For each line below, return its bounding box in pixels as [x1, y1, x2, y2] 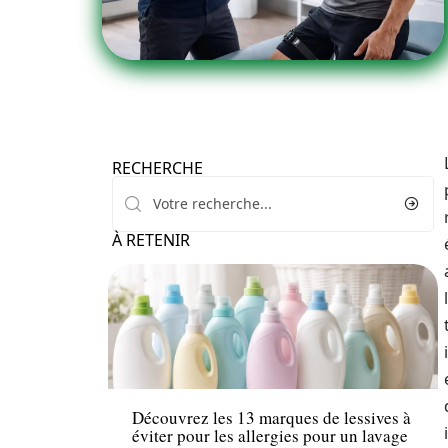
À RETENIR [112, 229, 190, 251]
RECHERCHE [112, 157, 203, 179]
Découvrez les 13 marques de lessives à [132, 406, 411, 430]
